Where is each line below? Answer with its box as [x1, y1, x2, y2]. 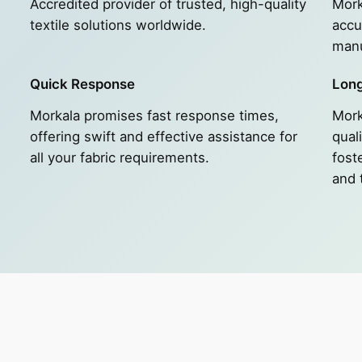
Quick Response [30, 76, 136, 93]
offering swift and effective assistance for [30, 128, 298, 145]
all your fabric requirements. [30, 149, 210, 166]
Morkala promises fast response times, [30, 107, 280, 124]
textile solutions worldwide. [30, 17, 207, 34]
